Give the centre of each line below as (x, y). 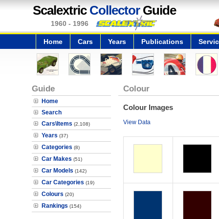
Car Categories (63, 182)
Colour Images (148, 107)
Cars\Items (57, 124)
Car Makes (57, 159)
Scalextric (61, 10)
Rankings (55, 206)
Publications (162, 42)
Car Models (57, 171)
